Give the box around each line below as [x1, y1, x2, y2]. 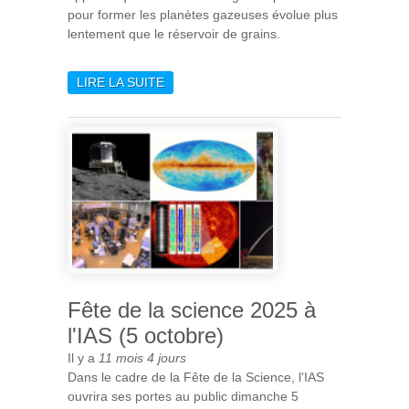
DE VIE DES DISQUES [164, 93, 295, 109]
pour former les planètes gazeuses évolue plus [68, 6, 338, 22]
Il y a [68, 350, 99, 365]
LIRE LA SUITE [77, 74, 164, 89]
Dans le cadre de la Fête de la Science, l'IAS [68, 369, 324, 384]
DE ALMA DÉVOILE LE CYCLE [164, 74, 341, 89]
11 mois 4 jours [99, 350, 186, 365]
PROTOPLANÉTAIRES [164, 112, 296, 128]
